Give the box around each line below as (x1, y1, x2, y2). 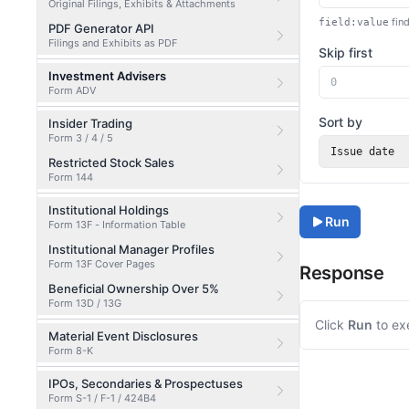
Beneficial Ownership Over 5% (48, 281, 219, 296)
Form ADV (48, 84, 96, 97)
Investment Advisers (48, 68, 166, 83)
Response (299, 262, 383, 284)
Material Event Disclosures (48, 329, 198, 343)
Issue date (330, 145, 394, 158)
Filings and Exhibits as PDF (48, 37, 177, 49)
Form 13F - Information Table (48, 218, 185, 231)
